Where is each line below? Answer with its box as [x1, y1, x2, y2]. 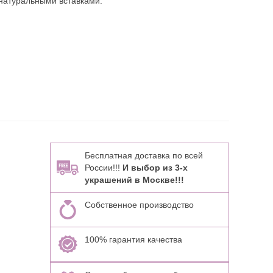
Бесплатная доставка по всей [84, 151, 203, 160]
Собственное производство [84, 200, 194, 210]
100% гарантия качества [84, 235, 182, 244]
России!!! [84, 163, 122, 172]
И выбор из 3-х [122, 163, 188, 172]
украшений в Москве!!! [84, 175, 184, 185]
